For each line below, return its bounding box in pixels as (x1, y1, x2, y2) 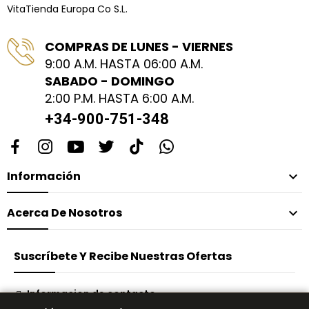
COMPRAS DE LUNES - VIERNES (45, 38, 233, 56)
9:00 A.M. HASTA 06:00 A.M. (45, 55, 203, 73)
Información (7, 168, 81, 185)
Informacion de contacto (27, 287, 156, 301)
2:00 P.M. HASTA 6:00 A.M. (45, 90, 194, 108)
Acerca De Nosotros (7, 205, 122, 221)
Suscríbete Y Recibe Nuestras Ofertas (14, 248, 232, 265)
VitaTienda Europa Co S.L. (7, 2, 128, 17)
